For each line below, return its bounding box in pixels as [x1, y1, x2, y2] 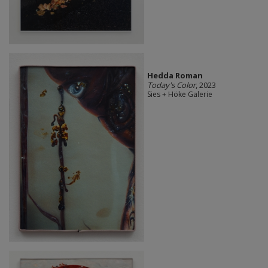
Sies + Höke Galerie [147, 89, 212, 99]
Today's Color [147, 79, 196, 90]
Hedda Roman [147, 69, 203, 81]
